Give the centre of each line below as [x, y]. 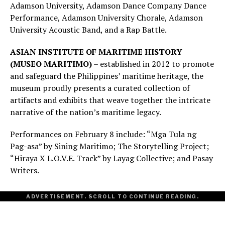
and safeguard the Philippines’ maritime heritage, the [107, 76]
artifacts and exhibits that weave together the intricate [110, 100]
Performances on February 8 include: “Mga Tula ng [103, 134]
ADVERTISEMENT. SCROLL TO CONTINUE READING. [113, 197]
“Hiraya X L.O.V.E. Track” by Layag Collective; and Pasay [111, 158]
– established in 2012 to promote [153, 64]
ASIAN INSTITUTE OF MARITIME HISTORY [96, 52]
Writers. [25, 171]
